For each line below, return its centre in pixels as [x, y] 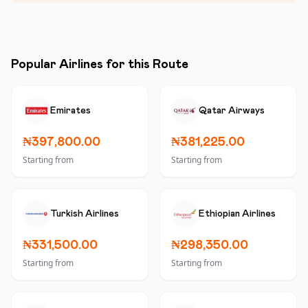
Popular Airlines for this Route [100, 65]
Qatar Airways [232, 111]
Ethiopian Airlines [237, 214]
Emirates [70, 111]
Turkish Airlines [85, 214]
